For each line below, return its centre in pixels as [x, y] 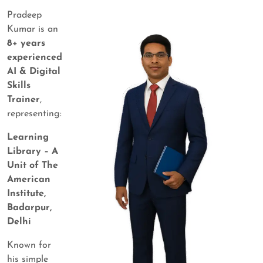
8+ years [26, 44]
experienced [35, 58]
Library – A [33, 152]
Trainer [23, 100]
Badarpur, [29, 208]
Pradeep [24, 16]
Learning [28, 138]
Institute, [26, 194]
